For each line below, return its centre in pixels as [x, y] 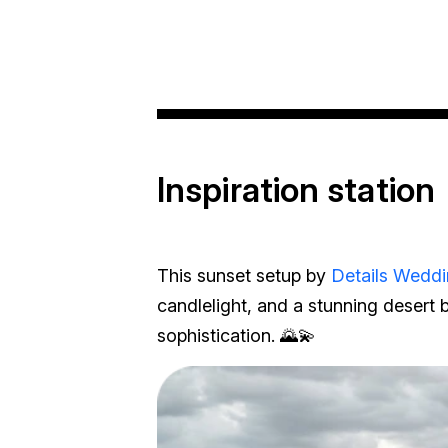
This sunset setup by [244, 275]
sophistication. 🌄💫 [236, 335]
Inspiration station [296, 189]
